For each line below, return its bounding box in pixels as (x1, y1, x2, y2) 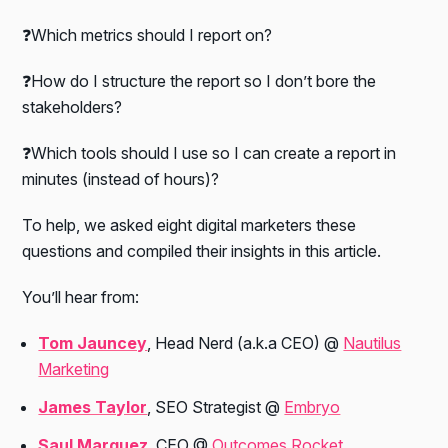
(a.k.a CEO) (237, 333, 321, 354)
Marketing (38, 359, 110, 380)
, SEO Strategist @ (147, 397, 285, 418)
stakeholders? (22, 97, 123, 118)
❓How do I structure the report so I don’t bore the (22, 71, 377, 92)
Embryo (284, 397, 341, 418)
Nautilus (343, 333, 402, 354)
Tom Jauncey (38, 333, 148, 354)
